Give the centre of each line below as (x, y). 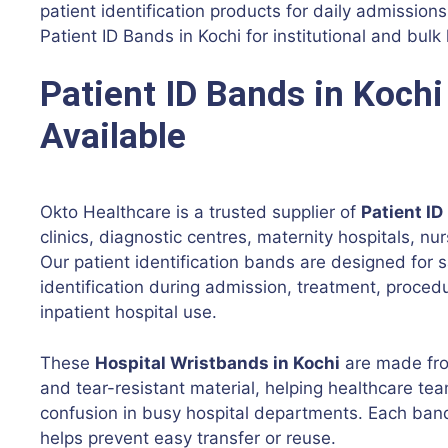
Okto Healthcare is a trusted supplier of (200, 212)
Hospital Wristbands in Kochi (217, 362)
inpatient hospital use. (128, 312)
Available (113, 137)
